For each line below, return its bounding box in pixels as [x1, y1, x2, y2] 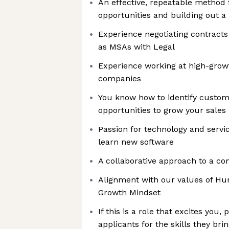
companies [98, 74, 141, 83]
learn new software [98, 137, 174, 147]
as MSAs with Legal [98, 42, 175, 52]
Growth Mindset [98, 188, 161, 197]
